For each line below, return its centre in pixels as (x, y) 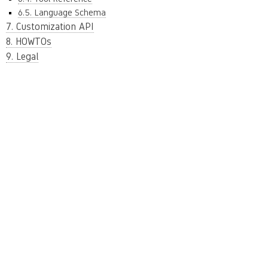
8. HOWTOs (29, 42)
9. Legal (22, 57)
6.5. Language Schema (62, 12)
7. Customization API (50, 27)
